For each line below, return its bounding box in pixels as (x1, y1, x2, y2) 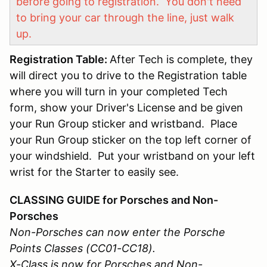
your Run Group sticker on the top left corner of (10, 133, 252, 146)
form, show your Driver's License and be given (10, 101, 243, 114)
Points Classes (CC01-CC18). (10, 241, 156, 254)
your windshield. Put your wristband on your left (10, 149, 255, 162)
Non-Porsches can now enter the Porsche (10, 225, 225, 238)
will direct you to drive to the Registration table (10, 69, 247, 82)
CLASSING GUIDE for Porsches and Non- (10, 193, 218, 206)
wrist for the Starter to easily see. (10, 165, 185, 178)
